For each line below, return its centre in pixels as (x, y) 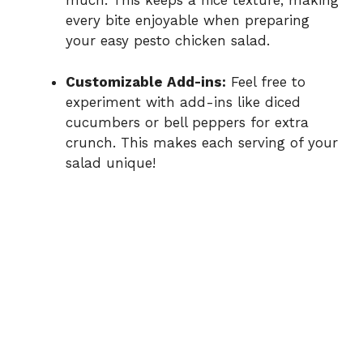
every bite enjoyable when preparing (188, 21)
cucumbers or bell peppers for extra (187, 122)
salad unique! (111, 162)
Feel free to (266, 81)
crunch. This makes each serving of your (202, 142)
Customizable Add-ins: (146, 81)
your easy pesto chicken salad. (168, 41)
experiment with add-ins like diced (183, 102)
